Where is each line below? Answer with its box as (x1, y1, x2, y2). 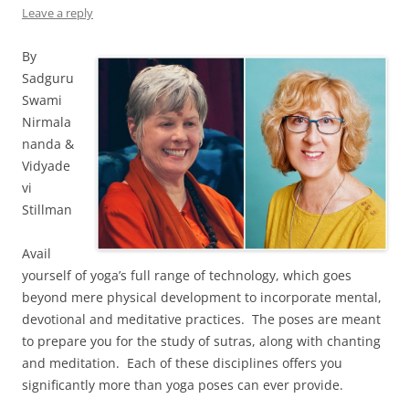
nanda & (22, 134, 74, 152)
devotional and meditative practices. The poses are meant (22, 309, 381, 328)
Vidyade (22, 156, 70, 174)
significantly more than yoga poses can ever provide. (22, 375, 343, 393)
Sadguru (22, 68, 74, 87)
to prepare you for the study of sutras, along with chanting (22, 331, 381, 350)
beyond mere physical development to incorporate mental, (22, 288, 382, 306)
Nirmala (22, 112, 71, 131)
